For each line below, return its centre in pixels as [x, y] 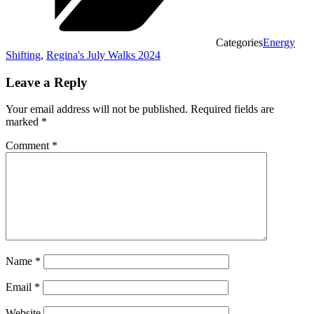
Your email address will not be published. [97, 109]
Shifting [23, 55]
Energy [279, 42]
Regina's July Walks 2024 [103, 55]
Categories [239, 42]
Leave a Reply [47, 82]
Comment [29, 146]
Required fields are [232, 109]
